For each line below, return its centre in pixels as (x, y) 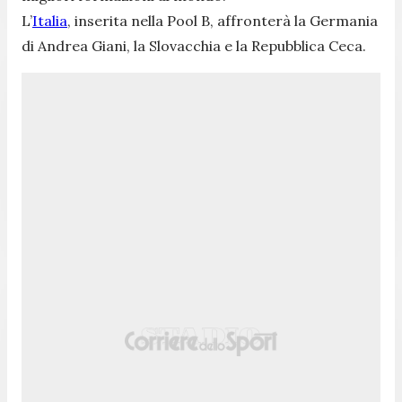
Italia (50, 20)
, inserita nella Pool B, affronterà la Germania (223, 20)
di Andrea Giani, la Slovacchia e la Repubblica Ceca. (194, 45)
